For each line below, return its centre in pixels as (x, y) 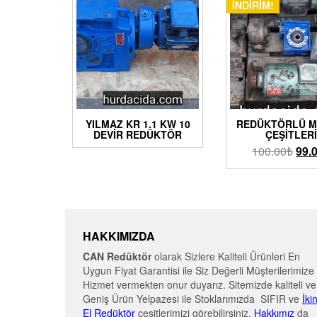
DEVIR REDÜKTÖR (138, 135)
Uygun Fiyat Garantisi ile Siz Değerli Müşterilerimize (198, 271)
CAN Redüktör (117, 257)
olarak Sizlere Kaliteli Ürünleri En (226, 257)
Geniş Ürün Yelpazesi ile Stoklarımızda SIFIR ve (192, 299)
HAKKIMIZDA (119, 236)
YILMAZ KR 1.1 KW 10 (138, 124)
